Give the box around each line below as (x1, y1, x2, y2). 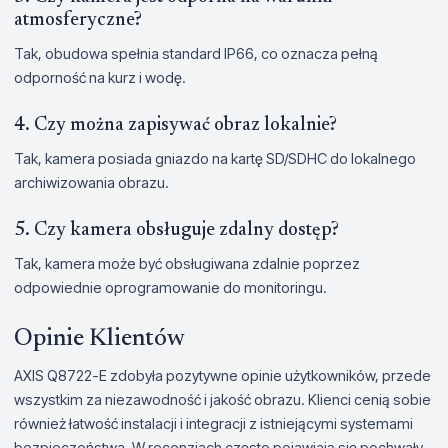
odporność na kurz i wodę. (14, 68, 186, 86)
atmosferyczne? (14, 10, 142, 30)
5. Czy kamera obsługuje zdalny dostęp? (14, 220, 339, 240)
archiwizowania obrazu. (14, 173, 169, 191)
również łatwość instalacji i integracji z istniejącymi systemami (14, 414, 413, 432)
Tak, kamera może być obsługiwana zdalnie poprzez (14, 254, 360, 272)
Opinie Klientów (14, 326, 185, 351)
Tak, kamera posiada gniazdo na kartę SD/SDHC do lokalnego (14, 149, 416, 167)
